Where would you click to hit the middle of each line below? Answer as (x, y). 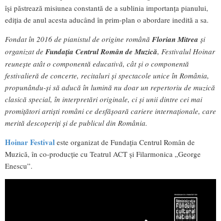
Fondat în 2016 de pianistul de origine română (78, 39)
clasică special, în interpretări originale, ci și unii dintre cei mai (104, 99)
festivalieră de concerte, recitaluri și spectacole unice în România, (107, 76)
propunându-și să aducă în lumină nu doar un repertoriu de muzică (110, 88)
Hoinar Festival (30, 142)
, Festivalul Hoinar (186, 52)
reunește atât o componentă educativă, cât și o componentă (97, 64)
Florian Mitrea (175, 39)
